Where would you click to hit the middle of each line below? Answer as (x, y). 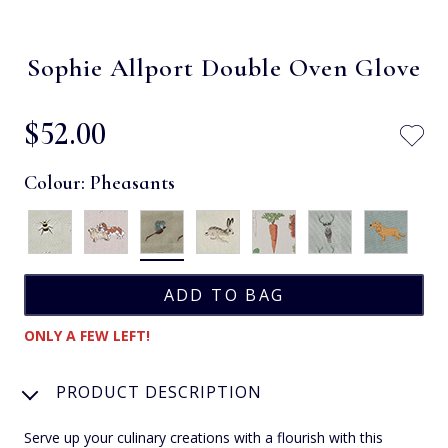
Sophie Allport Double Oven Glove (224, 67)
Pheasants (132, 182)
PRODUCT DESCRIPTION (159, 391)
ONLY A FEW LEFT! (87, 335)
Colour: (57, 182)
